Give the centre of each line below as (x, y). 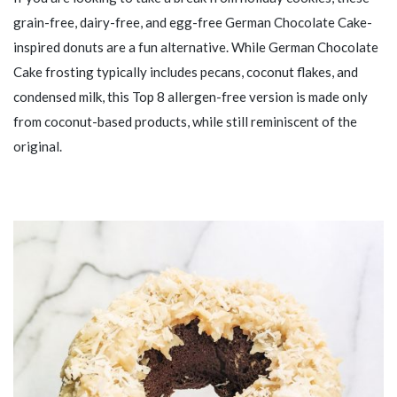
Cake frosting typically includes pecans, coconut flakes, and (186, 71)
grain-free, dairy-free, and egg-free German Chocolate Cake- (193, 22)
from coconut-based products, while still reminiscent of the (185, 121)
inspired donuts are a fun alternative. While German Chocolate (196, 47)
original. (38, 146)
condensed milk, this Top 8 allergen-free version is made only (191, 96)
